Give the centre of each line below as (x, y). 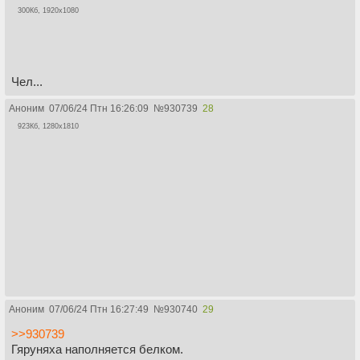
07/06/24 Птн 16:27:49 (99, 310)
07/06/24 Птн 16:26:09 (99, 109)
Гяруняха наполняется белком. (97, 350)
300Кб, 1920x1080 (48, 10)
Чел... (27, 82)
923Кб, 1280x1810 (48, 127)
